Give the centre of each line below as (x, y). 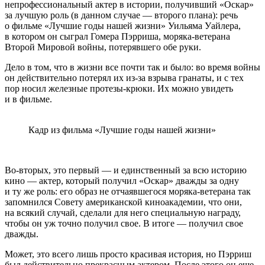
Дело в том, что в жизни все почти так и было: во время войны (132, 67)
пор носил (27, 88)
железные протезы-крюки (101, 88)
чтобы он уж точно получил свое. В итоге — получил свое (124, 223)
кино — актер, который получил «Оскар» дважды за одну (122, 180)
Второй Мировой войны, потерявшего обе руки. (103, 47)
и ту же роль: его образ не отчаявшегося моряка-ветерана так (128, 191)
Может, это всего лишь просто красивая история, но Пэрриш (128, 254)
